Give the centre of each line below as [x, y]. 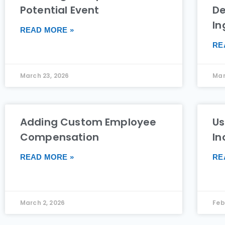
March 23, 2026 [45, 76]
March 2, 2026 [42, 203]
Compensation [60, 137]
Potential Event [60, 10]
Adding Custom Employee [88, 122]
